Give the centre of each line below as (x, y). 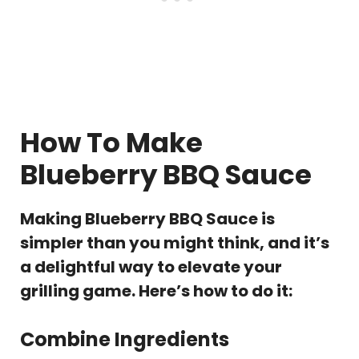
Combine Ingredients (125, 340)
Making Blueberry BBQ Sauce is (147, 219)
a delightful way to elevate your (151, 267)
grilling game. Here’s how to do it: (156, 291)
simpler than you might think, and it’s (175, 243)
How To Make (111, 143)
